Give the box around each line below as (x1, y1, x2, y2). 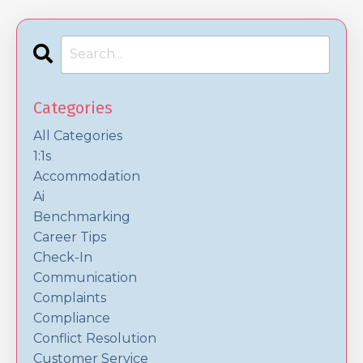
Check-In (33, 249, 92, 265)
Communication (33, 269, 137, 285)
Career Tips (33, 228, 106, 245)
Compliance (33, 310, 110, 326)
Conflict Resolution (33, 330, 156, 346)
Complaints (33, 289, 106, 305)
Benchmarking (33, 208, 130, 224)
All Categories (33, 127, 122, 143)
